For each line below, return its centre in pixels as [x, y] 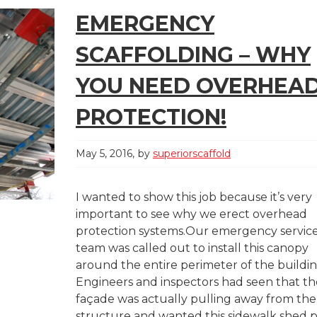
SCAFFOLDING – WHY [193, 55]
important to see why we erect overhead [191, 214]
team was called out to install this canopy [192, 248]
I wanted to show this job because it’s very [194, 197]
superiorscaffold [192, 154]
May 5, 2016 [104, 154]
